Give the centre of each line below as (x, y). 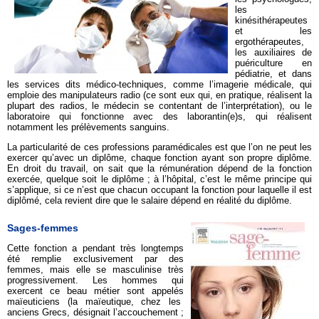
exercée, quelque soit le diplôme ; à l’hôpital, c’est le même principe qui (159, 179)
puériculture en (273, 63)
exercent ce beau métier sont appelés (95, 291)
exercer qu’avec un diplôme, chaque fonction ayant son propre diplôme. (159, 157)
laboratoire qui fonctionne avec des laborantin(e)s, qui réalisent (159, 116)
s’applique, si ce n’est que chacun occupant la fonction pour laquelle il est (159, 189)
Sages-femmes (43, 228)
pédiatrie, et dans (273, 73)
